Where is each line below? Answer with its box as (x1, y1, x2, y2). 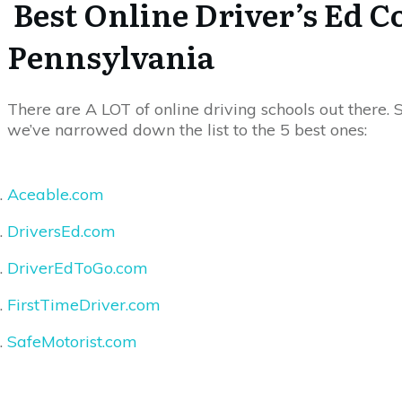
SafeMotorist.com (7, 331, 137, 352)
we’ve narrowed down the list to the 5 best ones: (7, 119, 367, 140)
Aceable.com (7, 184, 104, 205)
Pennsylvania (7, 33, 214, 78)
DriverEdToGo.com (7, 258, 148, 278)
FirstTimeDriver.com (7, 294, 161, 315)
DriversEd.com (7, 221, 116, 241)
